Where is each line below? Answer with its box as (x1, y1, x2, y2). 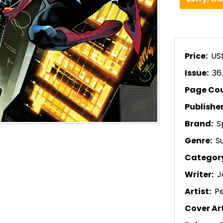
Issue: (185, 67, 210, 79)
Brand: (185, 118, 215, 130)
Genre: (185, 135, 214, 147)
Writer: (185, 169, 215, 181)
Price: (185, 50, 209, 62)
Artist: (185, 186, 213, 198)
